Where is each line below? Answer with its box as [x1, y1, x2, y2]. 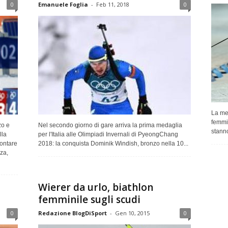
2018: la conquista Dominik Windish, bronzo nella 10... [38, 139, 188, 147]
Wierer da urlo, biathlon [38, 180, 153, 194]
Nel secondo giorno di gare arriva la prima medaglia [38, 121, 182, 129]
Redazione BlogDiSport [38, 209, 107, 217]
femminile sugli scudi [38, 192, 140, 206]
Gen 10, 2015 [115, 209, 150, 217]
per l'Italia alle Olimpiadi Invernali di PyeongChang [38, 130, 178, 138]
